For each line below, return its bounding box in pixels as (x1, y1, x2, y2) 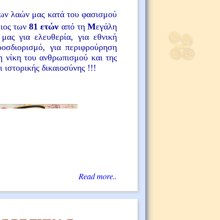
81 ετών (29, 21, 59, 31)
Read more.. (79, 170, 117, 182)
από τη (58, 21, 88, 31)
